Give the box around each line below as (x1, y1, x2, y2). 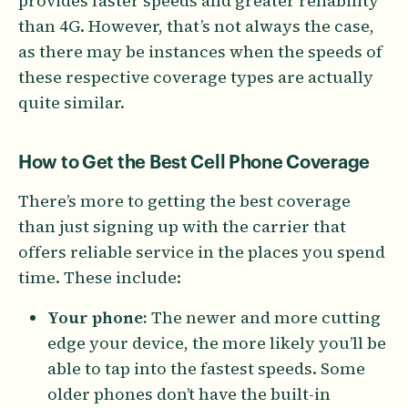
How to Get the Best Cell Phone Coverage (18, 153, 371, 172)
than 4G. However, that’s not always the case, (18, 14, 374, 37)
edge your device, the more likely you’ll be (47, 331, 386, 354)
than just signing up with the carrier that (18, 214, 346, 238)
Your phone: (47, 305, 148, 329)
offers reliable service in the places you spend (18, 240, 385, 263)
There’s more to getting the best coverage (18, 189, 351, 212)
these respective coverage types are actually (18, 65, 373, 88)
